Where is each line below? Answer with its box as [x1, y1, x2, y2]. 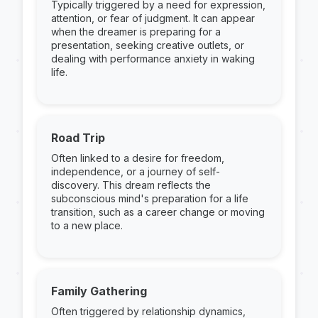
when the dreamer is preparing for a [51, 26, 221, 38]
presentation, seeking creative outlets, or [51, 39, 244, 51]
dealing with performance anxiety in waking [51, 53, 255, 65]
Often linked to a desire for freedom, [51, 152, 224, 164]
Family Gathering [51, 284, 147, 298]
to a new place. [51, 219, 123, 231]
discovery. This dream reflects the [51, 179, 211, 191]
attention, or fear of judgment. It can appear [51, 12, 255, 24]
